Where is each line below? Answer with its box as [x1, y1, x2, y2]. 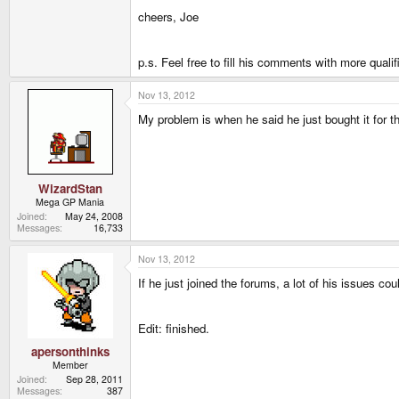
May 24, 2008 [65, 208, 123, 223]
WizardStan [37, 179, 102, 197]
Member [52, 358, 88, 372]
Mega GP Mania [36, 194, 104, 208]
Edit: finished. [138, 319, 209, 337]
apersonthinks [30, 343, 110, 361]
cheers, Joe [138, 8, 199, 25]
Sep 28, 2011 [66, 372, 123, 387]
